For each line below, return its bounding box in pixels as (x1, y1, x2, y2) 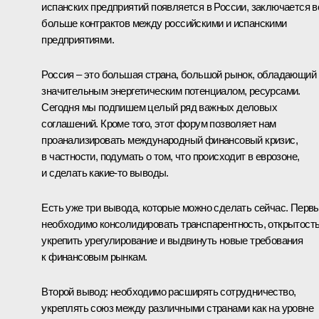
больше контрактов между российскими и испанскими (41, 16, 287, 29)
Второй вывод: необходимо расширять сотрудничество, (41, 285, 296, 298)
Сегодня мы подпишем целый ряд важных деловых (41, 100, 277, 113)
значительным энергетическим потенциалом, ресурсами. (41, 84, 300, 97)
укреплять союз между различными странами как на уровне (41, 301, 313, 314)
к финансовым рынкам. (41, 250, 147, 263)
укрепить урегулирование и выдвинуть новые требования (41, 234, 303, 246)
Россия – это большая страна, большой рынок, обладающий (41, 68, 316, 80)
